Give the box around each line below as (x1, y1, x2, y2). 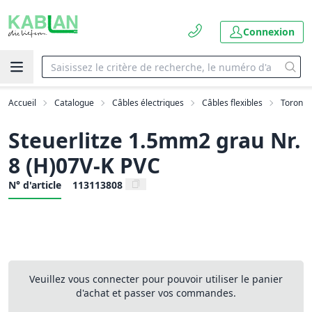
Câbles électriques (112, 97, 184, 109)
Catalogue (54, 97, 94, 109)
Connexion (243, 25, 295, 38)
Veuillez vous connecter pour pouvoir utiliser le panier (29, 272, 283, 286)
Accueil (8, 97, 36, 109)
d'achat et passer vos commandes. (76, 286, 236, 299)
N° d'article (8, 178, 61, 192)
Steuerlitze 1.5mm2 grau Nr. (8, 126, 301, 155)
